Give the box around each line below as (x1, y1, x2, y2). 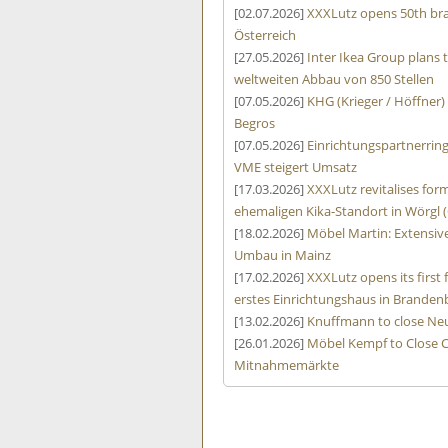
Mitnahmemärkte (234, 355, 339, 374)
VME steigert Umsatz (234, 157, 357, 176)
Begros (234, 113, 275, 132)
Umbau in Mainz (234, 245, 331, 264)
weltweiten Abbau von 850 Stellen (234, 69, 434, 88)
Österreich (234, 25, 296, 44)
